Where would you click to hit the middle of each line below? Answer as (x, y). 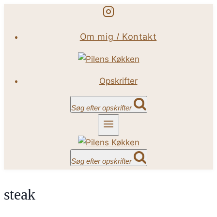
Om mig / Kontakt (118, 37)
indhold (18, 37)
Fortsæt (19, 10)
